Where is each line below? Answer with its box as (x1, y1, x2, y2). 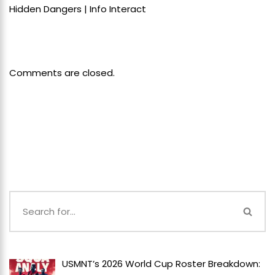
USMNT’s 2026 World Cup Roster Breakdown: (62, 257, 261, 270)
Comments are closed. (9, 66, 115, 79)
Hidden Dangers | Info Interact (9, 2, 146, 15)
